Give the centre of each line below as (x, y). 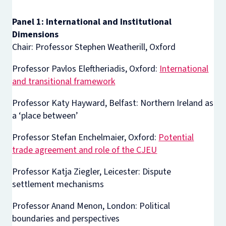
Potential (176, 137)
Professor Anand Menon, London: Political (91, 206)
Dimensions (36, 35)
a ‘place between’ (45, 116)
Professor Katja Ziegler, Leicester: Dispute (92, 172)
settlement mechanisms (58, 184)
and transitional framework (64, 81)
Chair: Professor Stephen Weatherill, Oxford (94, 47)
